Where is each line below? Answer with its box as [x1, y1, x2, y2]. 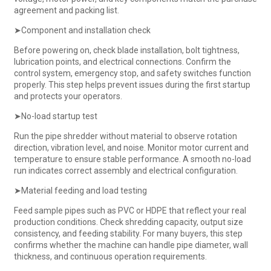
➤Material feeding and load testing [13, 185, 147, 195]
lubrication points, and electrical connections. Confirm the [13, 56, 231, 67]
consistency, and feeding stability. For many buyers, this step [13, 228, 243, 238]
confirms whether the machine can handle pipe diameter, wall [13, 240, 248, 250]
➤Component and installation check [13, 25, 151, 35]
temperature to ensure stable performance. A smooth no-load [13, 154, 251, 164]
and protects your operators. [13, 91, 122, 101]
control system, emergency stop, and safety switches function [13, 68, 251, 78]
